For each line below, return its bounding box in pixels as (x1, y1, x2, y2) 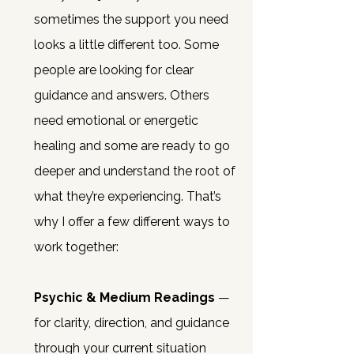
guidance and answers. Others (34, 88, 209, 103)
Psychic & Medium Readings (34, 290, 215, 305)
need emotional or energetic (34, 113, 198, 128)
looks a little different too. (34, 37, 184, 52)
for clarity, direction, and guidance (34, 315, 229, 330)
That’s (186, 189, 221, 204)
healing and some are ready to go (34, 138, 230, 153)
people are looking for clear (34, 62, 194, 77)
